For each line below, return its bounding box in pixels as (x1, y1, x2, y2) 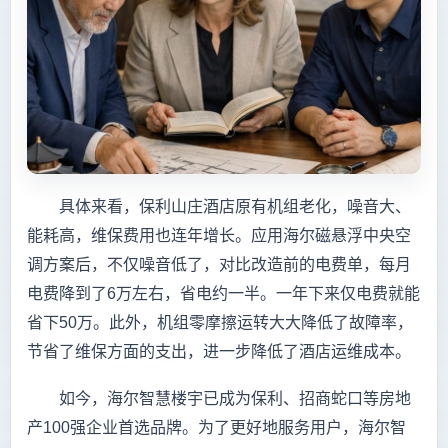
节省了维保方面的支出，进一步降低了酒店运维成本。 (27, 342, 411, 360)
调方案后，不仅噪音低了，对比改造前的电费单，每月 (27, 255, 411, 273)
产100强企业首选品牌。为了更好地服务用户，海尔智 (27, 418, 406, 436)
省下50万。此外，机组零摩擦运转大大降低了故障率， (27, 313, 413, 331)
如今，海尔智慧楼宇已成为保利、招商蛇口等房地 (27, 389, 411, 407)
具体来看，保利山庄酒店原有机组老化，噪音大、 (27, 197, 411, 215)
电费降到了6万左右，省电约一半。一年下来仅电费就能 (27, 284, 420, 302)
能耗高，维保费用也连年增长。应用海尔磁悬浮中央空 (27, 226, 411, 244)
